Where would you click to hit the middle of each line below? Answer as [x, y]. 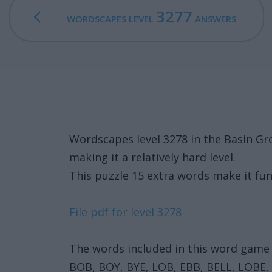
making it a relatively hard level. [152, 157]
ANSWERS [215, 19]
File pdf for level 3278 [125, 212]
